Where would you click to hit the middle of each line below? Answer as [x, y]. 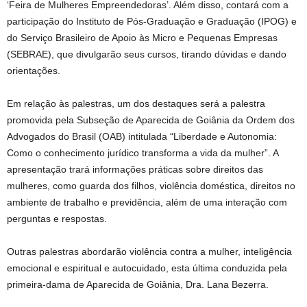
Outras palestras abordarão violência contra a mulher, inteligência [149, 251]
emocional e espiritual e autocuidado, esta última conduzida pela [147, 268]
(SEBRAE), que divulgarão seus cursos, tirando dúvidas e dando [147, 54]
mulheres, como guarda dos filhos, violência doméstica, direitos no [151, 185]
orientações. [34, 70]
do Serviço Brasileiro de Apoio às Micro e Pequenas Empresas [142, 37]
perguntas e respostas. [57, 218]
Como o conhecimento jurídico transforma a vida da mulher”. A [143, 152]
